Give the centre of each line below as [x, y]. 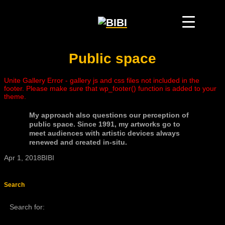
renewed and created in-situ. [78, 142]
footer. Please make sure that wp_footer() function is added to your [110, 88]
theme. [15, 96]
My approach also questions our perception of [109, 115]
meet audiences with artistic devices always [104, 133]
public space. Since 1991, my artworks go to [105, 124]
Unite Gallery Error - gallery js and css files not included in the [102, 80]
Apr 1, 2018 [23, 157]
